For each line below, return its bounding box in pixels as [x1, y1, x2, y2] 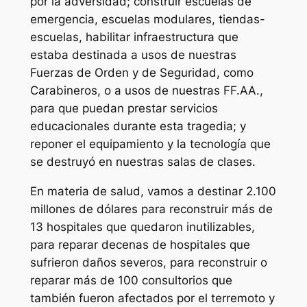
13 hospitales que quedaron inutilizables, [29, 220, 255, 234]
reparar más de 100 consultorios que [29, 273, 232, 288]
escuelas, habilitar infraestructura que [29, 30, 238, 45]
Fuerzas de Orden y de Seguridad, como [29, 66, 254, 80]
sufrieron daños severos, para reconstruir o [29, 256, 267, 270]
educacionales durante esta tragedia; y [29, 119, 246, 134]
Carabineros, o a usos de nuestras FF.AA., [29, 84, 263, 98]
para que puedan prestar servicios [29, 101, 218, 116]
